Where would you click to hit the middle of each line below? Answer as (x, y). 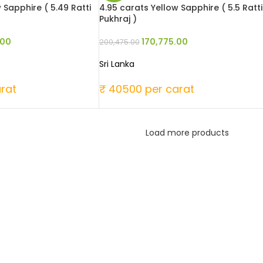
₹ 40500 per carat (146, 89)
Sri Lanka (117, 64)
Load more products (188, 132)
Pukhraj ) (118, 18)
